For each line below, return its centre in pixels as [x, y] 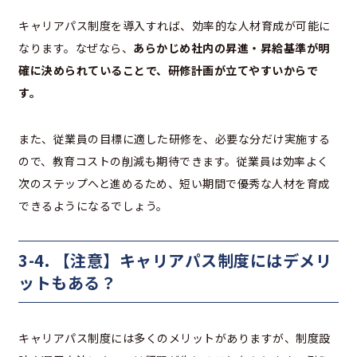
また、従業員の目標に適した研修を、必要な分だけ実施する [175, 139]
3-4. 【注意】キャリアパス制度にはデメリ [175, 261]
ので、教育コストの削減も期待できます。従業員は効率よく [174, 161]
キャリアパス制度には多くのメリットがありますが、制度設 [175, 338]
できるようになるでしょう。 [93, 206]
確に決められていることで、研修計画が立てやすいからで [168, 71]
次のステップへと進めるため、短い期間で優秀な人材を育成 [174, 184]
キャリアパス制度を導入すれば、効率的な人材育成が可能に [175, 26]
